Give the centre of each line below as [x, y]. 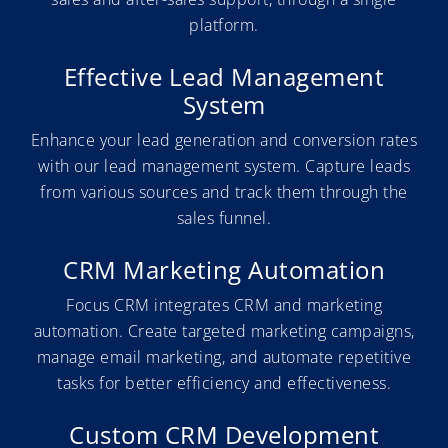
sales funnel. [224, 218]
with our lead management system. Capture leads [224, 166]
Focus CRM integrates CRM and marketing [224, 305]
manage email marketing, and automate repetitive [224, 357]
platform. [224, 25]
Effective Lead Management [224, 77]
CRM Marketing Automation [224, 270]
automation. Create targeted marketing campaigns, [224, 331]
